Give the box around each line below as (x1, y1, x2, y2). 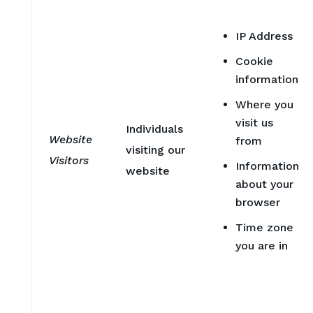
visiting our (125, 143, 185, 156)
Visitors (48, 153, 89, 167)
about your (235, 177, 293, 191)
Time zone (235, 220, 293, 234)
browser (235, 195, 280, 209)
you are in (235, 238, 288, 252)
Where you (235, 97, 293, 111)
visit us (235, 115, 273, 129)
